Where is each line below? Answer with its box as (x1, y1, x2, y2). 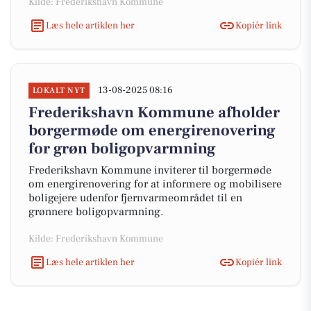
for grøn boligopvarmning (28, 139, 216, 158)
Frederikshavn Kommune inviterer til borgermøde (28, 163, 271, 177)
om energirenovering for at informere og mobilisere (28, 177, 282, 191)
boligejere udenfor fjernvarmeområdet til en (28, 191, 242, 205)
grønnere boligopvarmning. (28, 205, 163, 219)
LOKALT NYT (33, 85, 85, 96)
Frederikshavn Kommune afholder (28, 103, 280, 122)
